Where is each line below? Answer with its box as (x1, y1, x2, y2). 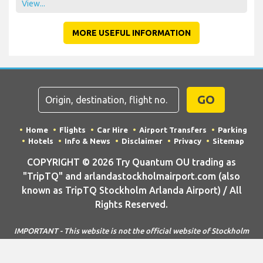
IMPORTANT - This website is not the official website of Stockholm (14, 226, 249, 235)
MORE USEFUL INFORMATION (72, 28, 191, 38)
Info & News (65, 136, 110, 145)
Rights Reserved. (95, 198, 168, 210)
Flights (59, 125, 86, 134)
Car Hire (96, 125, 128, 134)
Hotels (28, 136, 53, 145)
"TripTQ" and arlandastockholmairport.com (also (23, 170, 240, 181)
